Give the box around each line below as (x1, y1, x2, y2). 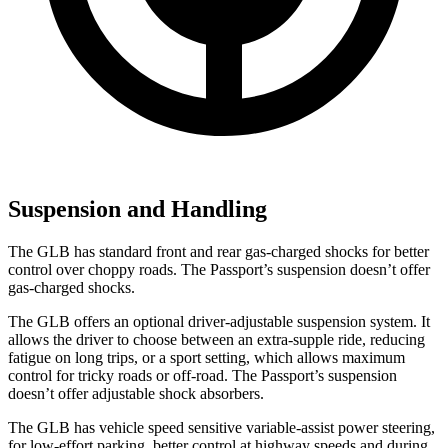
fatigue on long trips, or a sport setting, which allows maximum (8, 348, 405, 366)
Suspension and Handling (8, 195, 267, 222)
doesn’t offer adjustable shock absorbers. (8, 384, 264, 402)
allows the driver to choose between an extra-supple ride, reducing (8, 330, 425, 348)
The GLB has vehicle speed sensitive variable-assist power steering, (8, 418, 435, 436)
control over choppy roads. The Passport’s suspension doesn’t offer (8, 260, 430, 278)
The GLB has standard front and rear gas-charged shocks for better (8, 242, 429, 260)
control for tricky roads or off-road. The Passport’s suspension (8, 366, 397, 384)
